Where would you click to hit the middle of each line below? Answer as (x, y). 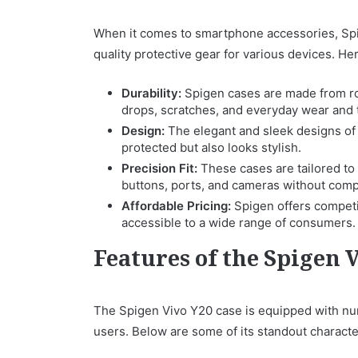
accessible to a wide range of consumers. (239, 222)
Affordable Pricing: (176, 205)
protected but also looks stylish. (211, 147)
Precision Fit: (159, 168)
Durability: (151, 93)
